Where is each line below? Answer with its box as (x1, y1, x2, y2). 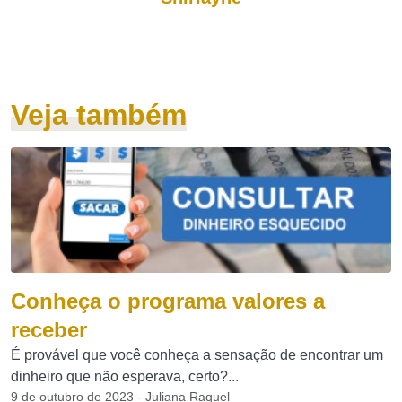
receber (11, 318, 87, 342)
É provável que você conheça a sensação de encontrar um (11, 347, 383, 363)
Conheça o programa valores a (11, 289, 325, 313)
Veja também (11, 99, 187, 131)
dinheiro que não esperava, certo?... (11, 369, 239, 384)
